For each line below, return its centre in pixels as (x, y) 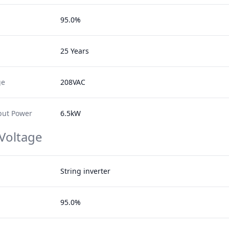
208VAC (73, 82)
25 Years (75, 51)
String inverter (86, 171)
